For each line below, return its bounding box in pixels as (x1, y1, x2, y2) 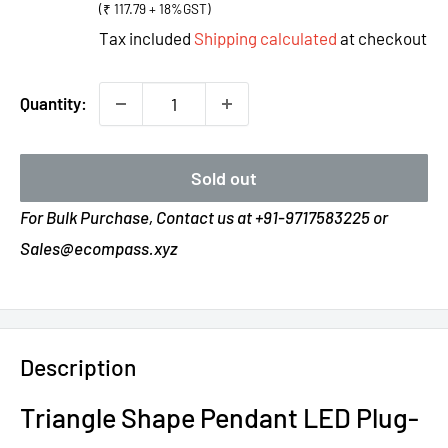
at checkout (337, 28, 427, 48)
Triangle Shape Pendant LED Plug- (20, 400, 419, 433)
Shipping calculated (194, 28, 337, 48)
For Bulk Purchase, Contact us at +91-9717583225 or (20, 207, 388, 227)
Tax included (99, 28, 194, 48)
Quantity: (20, 93, 87, 113)
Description (20, 353, 136, 381)
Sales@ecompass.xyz (20, 238, 177, 258)
